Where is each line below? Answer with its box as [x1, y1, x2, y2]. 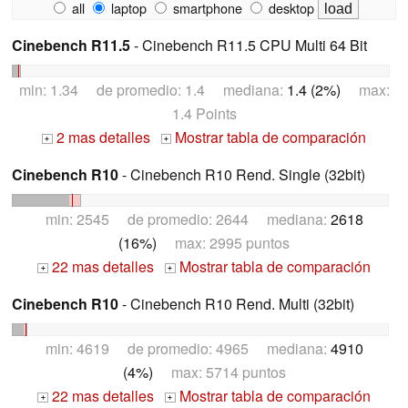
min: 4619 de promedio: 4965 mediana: [45, 337, 331, 359]
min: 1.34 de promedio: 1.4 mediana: [18, 79, 287, 101]
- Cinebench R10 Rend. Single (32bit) [118, 164, 365, 186]
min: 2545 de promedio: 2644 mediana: [45, 208, 331, 229]
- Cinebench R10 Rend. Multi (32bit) [118, 292, 354, 314]
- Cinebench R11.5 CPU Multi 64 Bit [130, 35, 367, 56]
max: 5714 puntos [152, 361, 286, 382]
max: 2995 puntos [157, 231, 290, 253]
